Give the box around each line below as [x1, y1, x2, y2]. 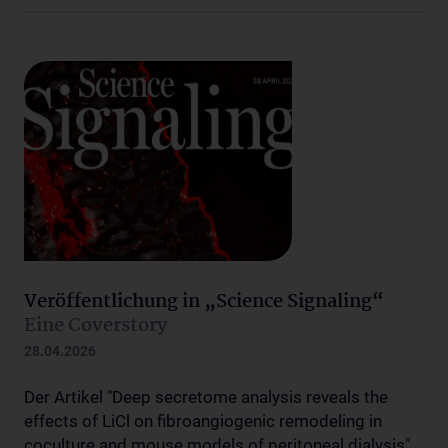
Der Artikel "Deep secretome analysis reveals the [24, 386, 388, 407]
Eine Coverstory [24, 310, 167, 341]
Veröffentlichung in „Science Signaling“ [24, 286, 384, 317]
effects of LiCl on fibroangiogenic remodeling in [24, 410, 382, 431]
